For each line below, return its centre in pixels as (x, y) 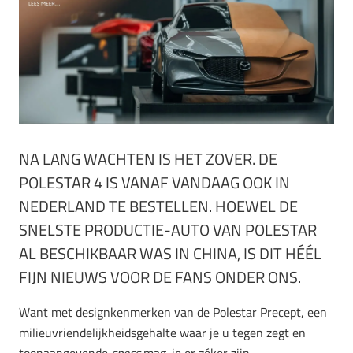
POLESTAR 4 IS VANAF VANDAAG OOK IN (154, 183)
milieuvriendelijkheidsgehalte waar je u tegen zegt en (162, 333)
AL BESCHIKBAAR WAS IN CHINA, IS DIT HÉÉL (170, 254)
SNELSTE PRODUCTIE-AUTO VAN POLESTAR (168, 230)
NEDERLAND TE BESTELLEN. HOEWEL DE (158, 206)
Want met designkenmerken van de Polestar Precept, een (173, 312)
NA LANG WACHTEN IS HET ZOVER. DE (148, 159)
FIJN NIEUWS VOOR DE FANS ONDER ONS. (160, 277)
